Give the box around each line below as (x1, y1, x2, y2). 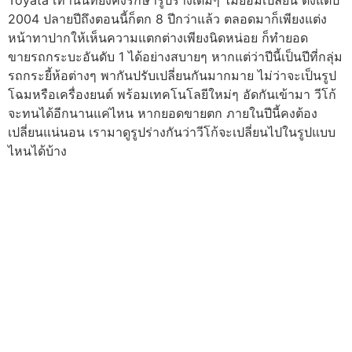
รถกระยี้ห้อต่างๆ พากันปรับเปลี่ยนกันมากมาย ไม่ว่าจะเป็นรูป (8, 67, 336, 83)
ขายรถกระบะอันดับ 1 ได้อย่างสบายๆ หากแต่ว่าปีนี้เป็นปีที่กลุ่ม (8, 48, 343, 64)
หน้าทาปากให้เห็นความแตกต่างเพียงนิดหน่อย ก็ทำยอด (8, 29, 308, 46)
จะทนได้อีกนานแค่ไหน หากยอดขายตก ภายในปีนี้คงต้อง (8, 104, 317, 121)
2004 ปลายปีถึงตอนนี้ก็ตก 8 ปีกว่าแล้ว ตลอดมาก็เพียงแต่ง (8, 10, 327, 27)
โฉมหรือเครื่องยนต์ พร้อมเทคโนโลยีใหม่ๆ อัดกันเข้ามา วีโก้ (8, 86, 336, 102)
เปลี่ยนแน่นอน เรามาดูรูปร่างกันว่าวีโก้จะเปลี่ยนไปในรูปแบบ (8, 123, 335, 140)
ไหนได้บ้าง (8, 142, 67, 159)
